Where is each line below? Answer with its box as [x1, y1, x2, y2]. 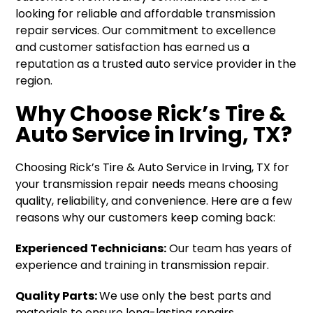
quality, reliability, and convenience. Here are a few [15, 192, 293, 209]
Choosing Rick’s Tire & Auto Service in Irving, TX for [15, 159, 290, 175]
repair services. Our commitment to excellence [15, 22, 277, 38]
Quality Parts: [15, 287, 100, 304]
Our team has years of [166, 240, 293, 256]
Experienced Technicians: [15, 240, 167, 256]
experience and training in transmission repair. [15, 256, 270, 273]
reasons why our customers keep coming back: [15, 209, 276, 226]
